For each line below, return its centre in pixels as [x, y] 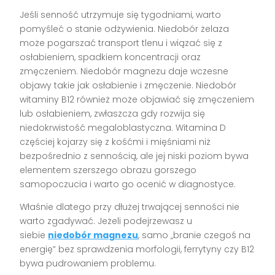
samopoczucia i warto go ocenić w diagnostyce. [128, 184]
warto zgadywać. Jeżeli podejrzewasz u [106, 221]
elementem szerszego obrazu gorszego [108, 170]
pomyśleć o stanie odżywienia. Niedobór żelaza [125, 29]
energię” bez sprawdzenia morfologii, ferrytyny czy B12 [137, 249]
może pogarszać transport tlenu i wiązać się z [121, 43]
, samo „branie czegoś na [195, 235]
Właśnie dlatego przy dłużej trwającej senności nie [130, 207]
